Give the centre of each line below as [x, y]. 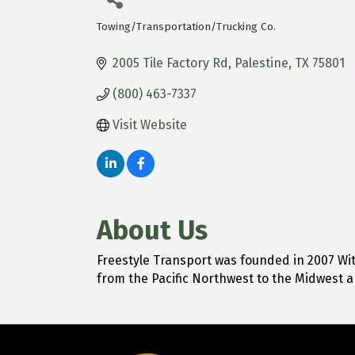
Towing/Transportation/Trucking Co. [186, 27]
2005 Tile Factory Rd [170, 63]
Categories [136, 38]
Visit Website [150, 125]
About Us [152, 230]
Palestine [261, 63]
